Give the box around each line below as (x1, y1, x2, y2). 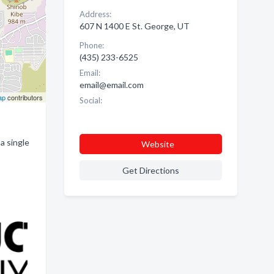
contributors (5, 92, 43, 102)
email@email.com (79, 80, 144, 90)
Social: (79, 95, 102, 105)
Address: (79, 9, 111, 19)
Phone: (79, 40, 104, 50)
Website (141, 139, 174, 149)
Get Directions (122, 165, 179, 176)
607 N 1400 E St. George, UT (79, 21, 190, 31)
